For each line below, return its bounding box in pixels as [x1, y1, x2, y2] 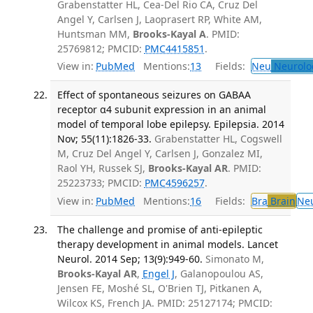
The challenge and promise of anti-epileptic [57, 222, 263, 236]
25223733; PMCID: [57, 176, 145, 190]
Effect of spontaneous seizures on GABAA [57, 88, 251, 102]
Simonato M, [205, 252, 264, 265]
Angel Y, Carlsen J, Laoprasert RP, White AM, [57, 12, 262, 26]
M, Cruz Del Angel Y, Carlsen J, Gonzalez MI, [57, 147, 263, 161]
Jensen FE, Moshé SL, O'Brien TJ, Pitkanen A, [57, 281, 262, 295]
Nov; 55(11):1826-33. [57, 132, 152, 146]
